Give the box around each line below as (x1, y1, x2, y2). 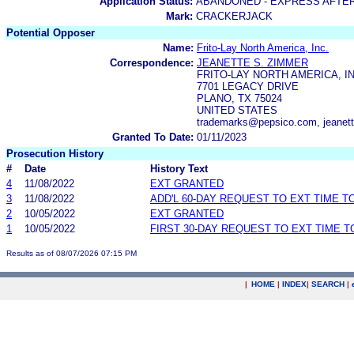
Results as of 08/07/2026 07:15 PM (6, 248, 137, 258)
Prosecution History (6, 147, 104, 160)
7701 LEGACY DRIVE (197, 80, 299, 92)
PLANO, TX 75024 (197, 92, 282, 104)
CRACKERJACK (196, 9, 273, 22)
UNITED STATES (197, 104, 277, 116)
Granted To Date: (112, 130, 194, 143)
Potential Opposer (6, 26, 95, 39)
